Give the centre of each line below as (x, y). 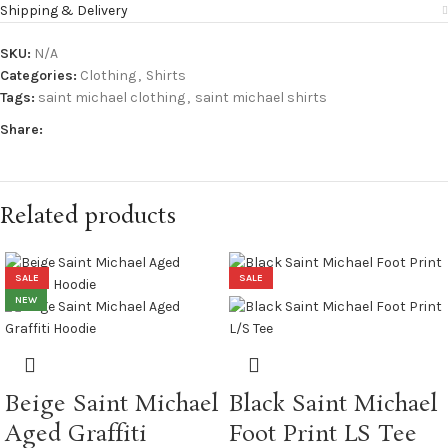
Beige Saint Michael (112, 404)
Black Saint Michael (333, 404)
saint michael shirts (261, 97)
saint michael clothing (111, 97)
